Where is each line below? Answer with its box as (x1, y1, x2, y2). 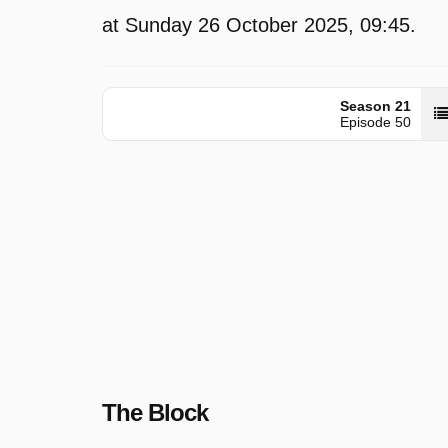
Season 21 (340, 98, 411, 114)
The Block (102, 398, 208, 426)
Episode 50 (340, 114, 411, 130)
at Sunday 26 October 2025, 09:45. (102, 14, 416, 36)
